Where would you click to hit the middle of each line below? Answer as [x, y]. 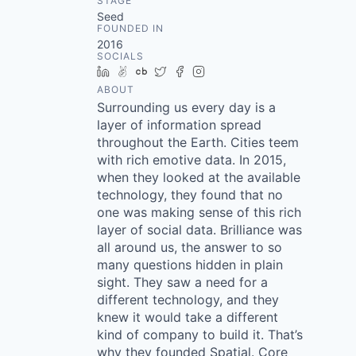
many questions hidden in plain [190, 265]
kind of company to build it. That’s [200, 335]
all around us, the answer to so [190, 247]
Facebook [217, 71]
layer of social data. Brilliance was [199, 230]
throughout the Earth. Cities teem [198, 142]
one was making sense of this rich [199, 212]
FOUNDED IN [130, 28]
